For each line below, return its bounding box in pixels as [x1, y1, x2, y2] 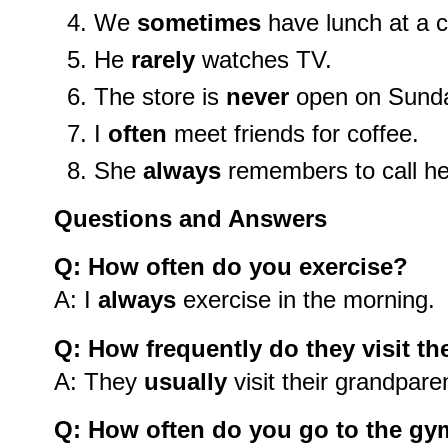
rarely [131, 46, 195, 74]
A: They [54, 367, 144, 395]
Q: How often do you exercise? [54, 253, 408, 281]
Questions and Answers [54, 204, 327, 232]
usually [144, 367, 227, 395]
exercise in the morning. [176, 286, 435, 314]
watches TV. [195, 46, 332, 74]
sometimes [137, 9, 261, 37]
